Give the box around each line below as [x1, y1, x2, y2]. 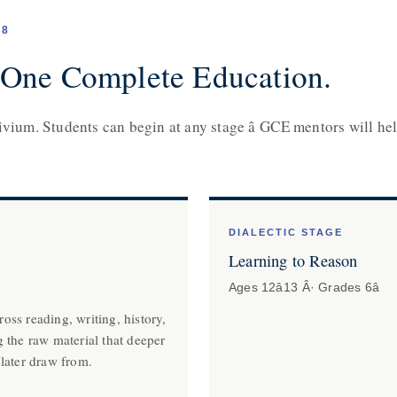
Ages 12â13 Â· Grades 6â [229, 281, 380, 294]
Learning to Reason [229, 250, 358, 271]
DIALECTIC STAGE [229, 227, 343, 237]
